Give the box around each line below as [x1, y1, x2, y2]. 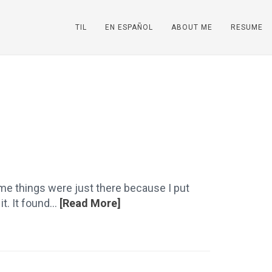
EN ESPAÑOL [105, 23, 153, 32]
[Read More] [59, 197, 121, 209]
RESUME [231, 23, 263, 32]
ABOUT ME [171, 23, 212, 32]
